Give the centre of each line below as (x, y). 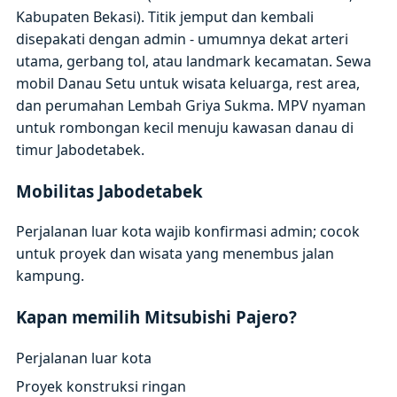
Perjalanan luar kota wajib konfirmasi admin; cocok (188, 232)
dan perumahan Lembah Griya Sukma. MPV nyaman (191, 105)
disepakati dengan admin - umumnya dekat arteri (183, 39)
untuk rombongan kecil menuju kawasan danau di (185, 127)
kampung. (51, 276)
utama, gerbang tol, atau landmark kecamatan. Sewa (194, 61)
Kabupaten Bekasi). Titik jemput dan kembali (165, 16)
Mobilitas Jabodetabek (110, 191)
